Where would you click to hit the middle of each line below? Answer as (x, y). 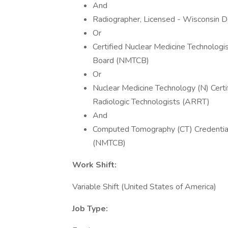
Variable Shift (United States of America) (144, 187)
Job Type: (90, 209)
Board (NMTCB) (122, 61)
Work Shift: (94, 165)
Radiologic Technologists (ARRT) (152, 102)
